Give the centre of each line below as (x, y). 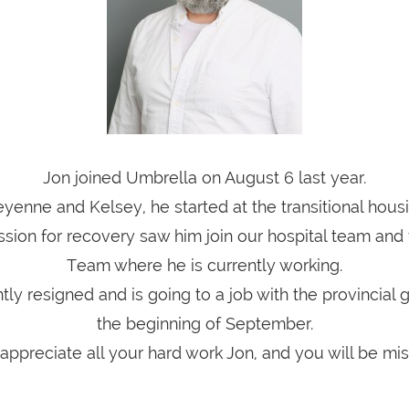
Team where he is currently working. (204, 265)
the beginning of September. (204, 324)
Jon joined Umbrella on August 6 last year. (204, 178)
